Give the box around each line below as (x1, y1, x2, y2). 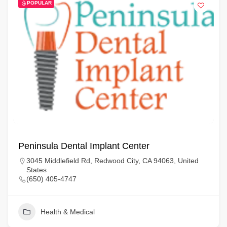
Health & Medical (41, 208, 95, 216)
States (26, 166, 47, 174)
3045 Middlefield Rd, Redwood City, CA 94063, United (26, 157, 199, 165)
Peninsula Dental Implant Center (18, 141, 149, 151)
